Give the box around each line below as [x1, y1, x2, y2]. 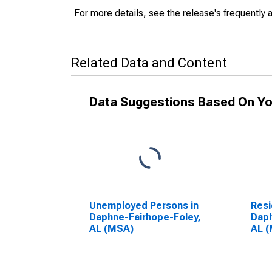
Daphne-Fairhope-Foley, [89, 211, 201, 223]
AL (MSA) [89, 223, 134, 234]
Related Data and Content [71, 55, 227, 70]
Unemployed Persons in [89, 200, 199, 211]
